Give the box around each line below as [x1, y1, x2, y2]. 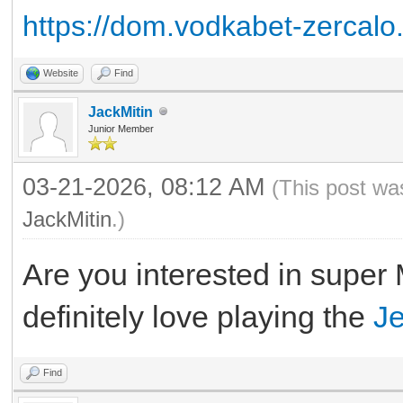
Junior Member [88, 122, 154, 134]
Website [43, 67, 78, 78]
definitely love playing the [22, 299, 373, 334]
